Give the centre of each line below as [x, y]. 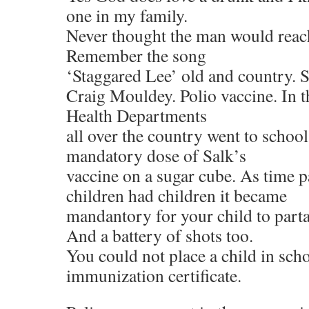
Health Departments [137, 115]
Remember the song [136, 55]
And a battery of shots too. [160, 235]
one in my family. [127, 15]
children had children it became [177, 195]
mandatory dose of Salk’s [156, 155]
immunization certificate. [154, 275]
